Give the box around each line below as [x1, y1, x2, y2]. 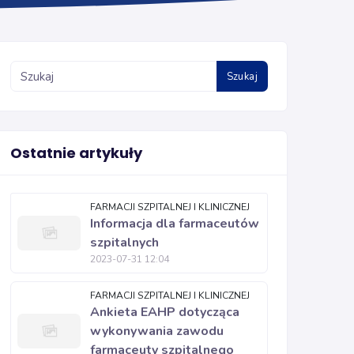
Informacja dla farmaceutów [90, 215, 259, 232]
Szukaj [226, 69, 258, 84]
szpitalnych [90, 234, 159, 251]
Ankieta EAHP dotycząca [90, 303, 239, 321]
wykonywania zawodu [90, 322, 224, 340]
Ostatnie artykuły [10, 143, 142, 163]
